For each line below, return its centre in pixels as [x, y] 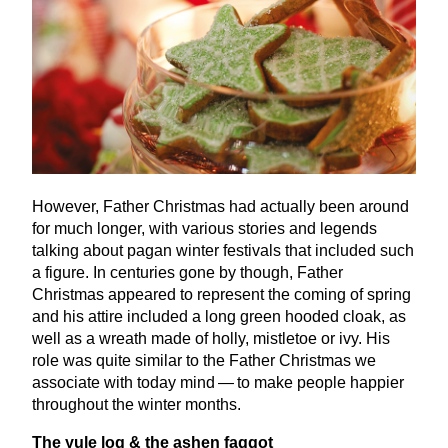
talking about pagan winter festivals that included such [223, 251]
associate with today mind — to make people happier [218, 383]
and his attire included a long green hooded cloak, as [219, 317]
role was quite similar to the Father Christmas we [204, 361]
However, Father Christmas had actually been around [220, 207]
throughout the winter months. [136, 405]
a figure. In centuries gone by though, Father [187, 273]
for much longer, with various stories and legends [204, 229]
